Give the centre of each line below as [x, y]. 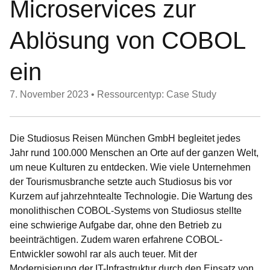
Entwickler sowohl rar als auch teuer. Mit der [103, 254]
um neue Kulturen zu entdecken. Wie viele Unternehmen [130, 167]
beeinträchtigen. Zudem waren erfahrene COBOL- [116, 240]
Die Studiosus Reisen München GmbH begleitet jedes [125, 138]
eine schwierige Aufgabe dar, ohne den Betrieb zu [116, 225]
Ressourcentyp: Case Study [157, 94]
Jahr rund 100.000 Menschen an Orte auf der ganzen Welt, [134, 153]
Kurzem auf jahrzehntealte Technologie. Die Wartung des [131, 196]
